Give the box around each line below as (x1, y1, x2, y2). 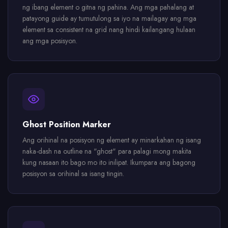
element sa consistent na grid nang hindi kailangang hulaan (22, 24, 195, 35)
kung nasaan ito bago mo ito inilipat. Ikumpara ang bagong (22, 157, 195, 167)
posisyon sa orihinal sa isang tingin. (22, 168, 124, 179)
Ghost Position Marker (22, 119, 111, 130)
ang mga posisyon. (22, 36, 77, 46)
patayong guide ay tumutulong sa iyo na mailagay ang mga (22, 13, 196, 23)
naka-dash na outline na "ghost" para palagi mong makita (22, 146, 191, 156)
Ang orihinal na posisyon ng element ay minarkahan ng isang (22, 135, 201, 145)
